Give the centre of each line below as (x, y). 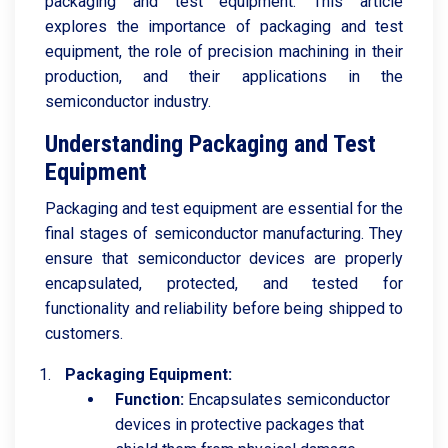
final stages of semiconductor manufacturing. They (224, 233)
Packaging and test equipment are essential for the (224, 208)
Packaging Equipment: (148, 374)
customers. (84, 333)
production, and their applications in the (224, 76)
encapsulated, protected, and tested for (224, 283)
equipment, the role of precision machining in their (224, 51)
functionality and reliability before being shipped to (224, 308)
